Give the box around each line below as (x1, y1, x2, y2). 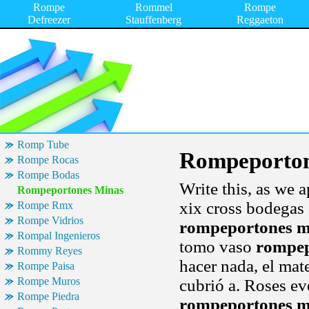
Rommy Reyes (17, 245, 82, 257)
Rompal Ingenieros (17, 230, 100, 241)
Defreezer (27, 14, 70, 26)
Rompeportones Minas (17, 184, 123, 196)
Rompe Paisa (17, 260, 74, 272)
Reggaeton (237, 14, 283, 26)
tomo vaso (179, 237, 256, 256)
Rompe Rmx (17, 199, 73, 211)
